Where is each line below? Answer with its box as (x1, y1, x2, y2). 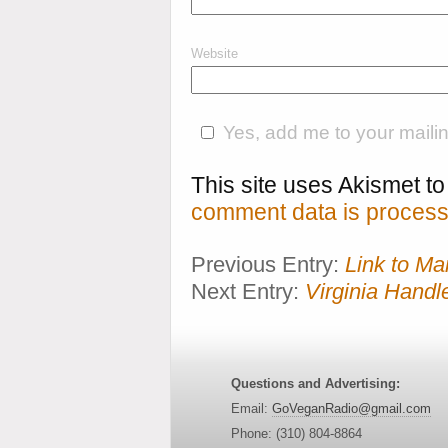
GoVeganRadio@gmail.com (272, 401, 431, 416)
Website (191, 46, 238, 61)
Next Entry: (191, 279, 305, 304)
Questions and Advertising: (231, 376, 400, 391)
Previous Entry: (191, 252, 345, 277)
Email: (231, 401, 272, 416)
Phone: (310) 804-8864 (231, 426, 362, 441)
